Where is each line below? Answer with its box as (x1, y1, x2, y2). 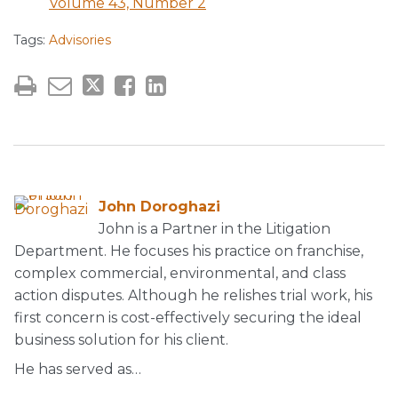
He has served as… (14, 361, 141, 378)
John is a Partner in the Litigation (99, 220, 330, 237)
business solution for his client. (14, 331, 228, 348)
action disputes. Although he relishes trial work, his (14, 287, 372, 304)
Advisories (49, 32, 111, 48)
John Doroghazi (99, 198, 220, 215)
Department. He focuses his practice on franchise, (14, 243, 363, 259)
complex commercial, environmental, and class (14, 265, 346, 282)
